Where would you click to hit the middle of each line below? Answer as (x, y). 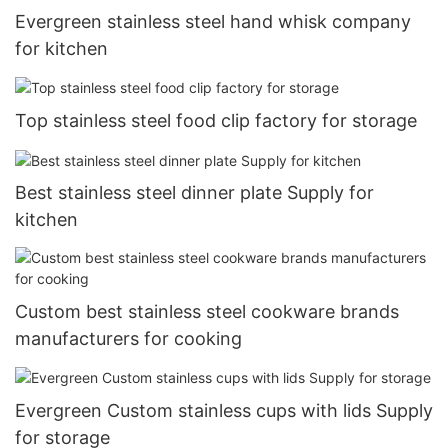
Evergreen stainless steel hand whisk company (213, 22)
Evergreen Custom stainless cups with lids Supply (224, 410)
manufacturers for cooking (128, 338)
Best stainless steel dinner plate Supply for (194, 193)
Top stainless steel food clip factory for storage (216, 121)
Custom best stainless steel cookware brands (207, 311)
